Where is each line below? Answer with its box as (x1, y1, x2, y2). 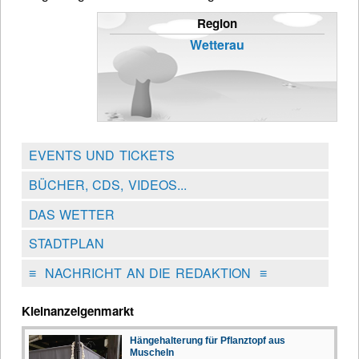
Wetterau (190, 34, 244, 54)
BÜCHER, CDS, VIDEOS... (28, 175, 187, 194)
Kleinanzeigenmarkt (22, 301, 134, 320)
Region (197, 14, 237, 32)
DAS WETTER (28, 204, 115, 224)
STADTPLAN (28, 234, 104, 253)
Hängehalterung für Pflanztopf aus (130, 334, 285, 346)
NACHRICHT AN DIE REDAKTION (35, 263, 260, 282)
